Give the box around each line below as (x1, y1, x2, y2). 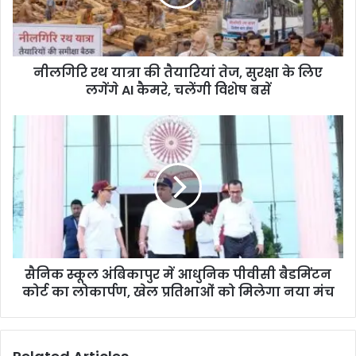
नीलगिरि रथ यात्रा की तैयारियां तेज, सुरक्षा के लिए (33, 63, 323, 82)
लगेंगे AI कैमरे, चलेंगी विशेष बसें (85, 80, 271, 99)
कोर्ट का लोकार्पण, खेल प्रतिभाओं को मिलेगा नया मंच (21, 282, 335, 301)
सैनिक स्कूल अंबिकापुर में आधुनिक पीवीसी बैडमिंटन (25, 265, 331, 284)
